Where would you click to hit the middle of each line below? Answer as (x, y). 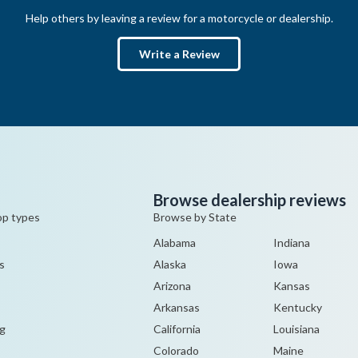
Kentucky (297, 307)
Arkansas (177, 307)
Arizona (172, 286)
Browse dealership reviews (250, 200)
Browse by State (195, 217)
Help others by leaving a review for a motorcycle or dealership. (179, 18)
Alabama (175, 243)
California (177, 329)
